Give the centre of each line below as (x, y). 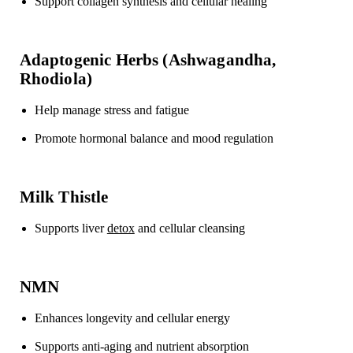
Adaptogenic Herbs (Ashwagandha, (148, 60)
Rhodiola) (56, 79)
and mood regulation (220, 139)
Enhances (58, 318)
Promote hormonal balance (101, 139)
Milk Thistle (64, 197)
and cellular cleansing (190, 229)
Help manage (67, 110)
